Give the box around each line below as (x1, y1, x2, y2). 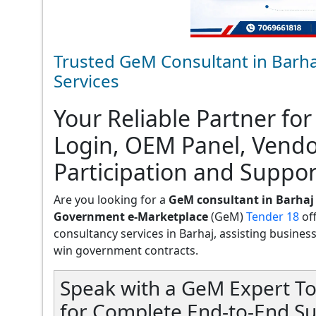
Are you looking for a (54, 191, 169, 207)
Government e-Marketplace (54, 208, 208, 224)
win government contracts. (54, 242, 198, 258)
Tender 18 (246, 208, 299, 224)
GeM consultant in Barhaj (169, 191, 314, 207)
